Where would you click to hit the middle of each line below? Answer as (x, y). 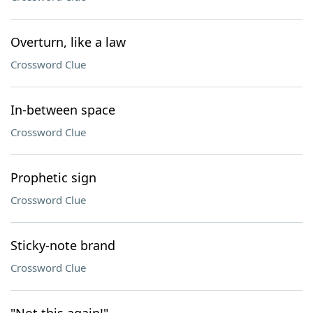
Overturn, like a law (68, 42)
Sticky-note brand (63, 245)
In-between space (63, 110)
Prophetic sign (53, 177)
